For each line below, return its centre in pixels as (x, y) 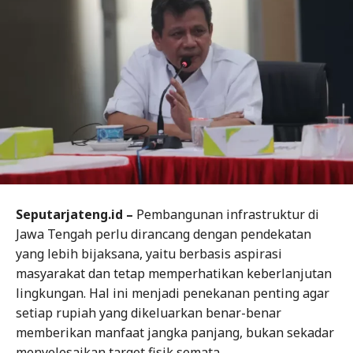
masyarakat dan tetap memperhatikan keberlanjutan (174, 274)
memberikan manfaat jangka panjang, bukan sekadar (175, 333)
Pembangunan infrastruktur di (228, 215)
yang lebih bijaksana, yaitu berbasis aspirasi (149, 254)
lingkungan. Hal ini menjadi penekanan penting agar (173, 294)
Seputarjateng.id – (76, 215)
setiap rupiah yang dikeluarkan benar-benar (149, 313)
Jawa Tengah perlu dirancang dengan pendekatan (163, 234)
